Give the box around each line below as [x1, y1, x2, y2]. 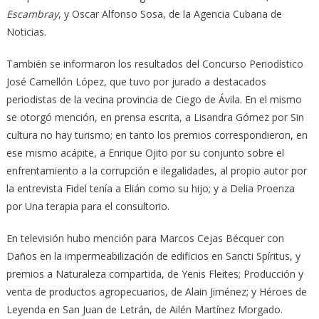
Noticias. [6, 25, 46, 39]
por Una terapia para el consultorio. [6, 199, 169, 214]
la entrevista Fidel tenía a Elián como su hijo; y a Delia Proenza [6, 182, 295, 196]
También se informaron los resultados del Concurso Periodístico [6, 57, 303, 71]
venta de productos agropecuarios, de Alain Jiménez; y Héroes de [6, 285, 307, 299]
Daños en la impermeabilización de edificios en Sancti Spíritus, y [6, 249, 300, 263]
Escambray [6, 7, 58, 21]
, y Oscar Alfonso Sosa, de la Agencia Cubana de [58, 7, 282, 21]
